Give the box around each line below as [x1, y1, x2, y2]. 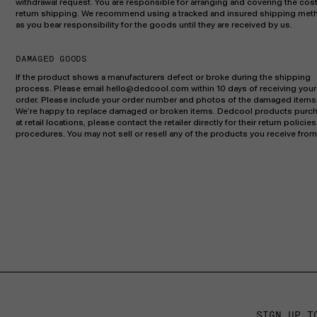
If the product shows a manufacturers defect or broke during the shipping [16, 72, 311, 82]
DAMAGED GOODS [16, 54, 87, 64]
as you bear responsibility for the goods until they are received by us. [16, 20, 292, 30]
